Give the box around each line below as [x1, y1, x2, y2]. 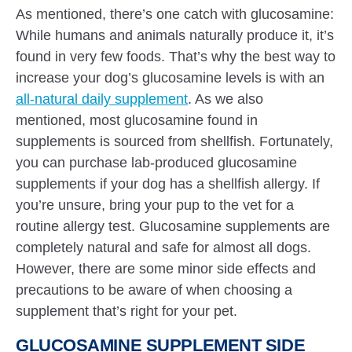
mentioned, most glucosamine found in [16, 112, 258, 128]
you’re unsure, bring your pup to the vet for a [16, 197, 295, 213]
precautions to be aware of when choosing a [16, 282, 293, 298]
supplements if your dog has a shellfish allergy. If [16, 176, 321, 192]
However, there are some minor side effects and [16, 261, 317, 277]
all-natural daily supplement [16, 91, 189, 107]
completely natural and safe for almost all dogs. [16, 240, 312, 255]
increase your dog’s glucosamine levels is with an [16, 70, 325, 86]
